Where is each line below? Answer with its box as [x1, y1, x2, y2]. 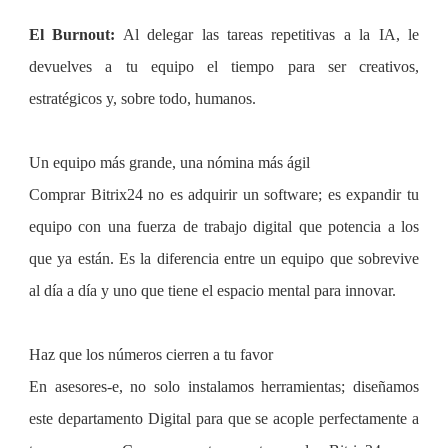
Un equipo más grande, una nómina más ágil [29, 153, 310, 171]
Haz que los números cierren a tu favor [29, 345, 273, 363]
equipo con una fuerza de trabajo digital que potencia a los [29, 217, 419, 235]
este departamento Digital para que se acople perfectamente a [29, 409, 419, 427]
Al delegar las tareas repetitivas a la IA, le [115, 25, 420, 43]
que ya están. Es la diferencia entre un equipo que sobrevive [29, 249, 419, 267]
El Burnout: [29, 25, 116, 43]
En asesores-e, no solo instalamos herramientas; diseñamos [29, 377, 419, 395]
